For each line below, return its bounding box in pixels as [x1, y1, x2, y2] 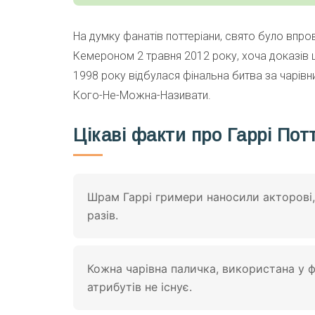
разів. [87, 208, 118, 223]
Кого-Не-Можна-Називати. [73, 89, 211, 103]
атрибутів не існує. [87, 280, 192, 295]
